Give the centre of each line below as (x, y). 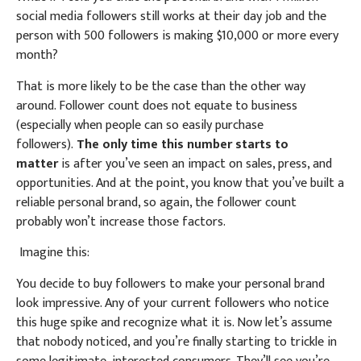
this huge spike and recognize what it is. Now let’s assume (174, 322)
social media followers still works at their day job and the (171, 17)
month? (37, 56)
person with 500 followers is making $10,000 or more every (177, 36)
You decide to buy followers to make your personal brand (170, 284)
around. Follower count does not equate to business (157, 106)
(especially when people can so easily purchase (140, 125)
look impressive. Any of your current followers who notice (172, 303)
